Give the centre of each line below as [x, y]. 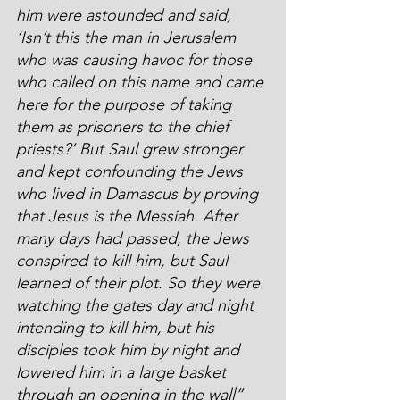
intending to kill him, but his [117, 327]
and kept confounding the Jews [132, 171]
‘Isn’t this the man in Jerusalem [128, 37]
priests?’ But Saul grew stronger [132, 149]
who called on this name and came [142, 82]
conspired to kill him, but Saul [124, 260]
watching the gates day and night [137, 305]
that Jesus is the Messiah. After [129, 216]
